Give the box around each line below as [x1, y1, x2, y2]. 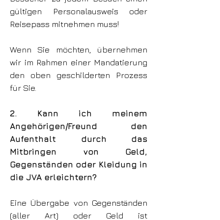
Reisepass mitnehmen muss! [10, 19, 119, 29]
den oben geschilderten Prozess [10, 70, 147, 80]
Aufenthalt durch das [10, 134, 147, 144]
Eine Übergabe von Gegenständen [10, 198, 147, 208]
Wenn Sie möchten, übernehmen [10, 45, 147, 55]
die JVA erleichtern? [10, 172, 97, 182]
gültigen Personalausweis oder [10, 6, 147, 16]
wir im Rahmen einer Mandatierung [10, 57, 147, 67]
